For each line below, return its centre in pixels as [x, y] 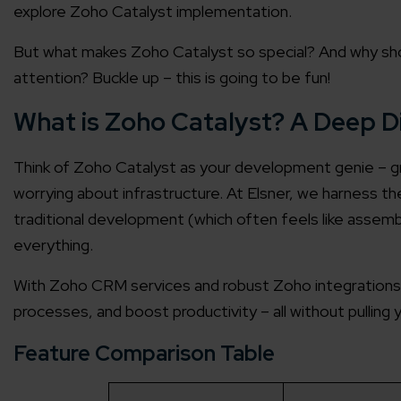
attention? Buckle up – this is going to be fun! [172, 78]
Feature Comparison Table [144, 354]
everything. [53, 245]
